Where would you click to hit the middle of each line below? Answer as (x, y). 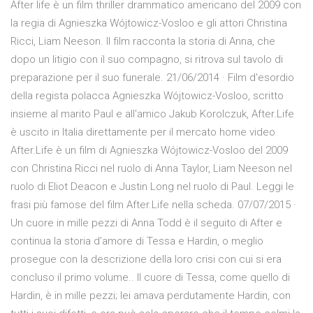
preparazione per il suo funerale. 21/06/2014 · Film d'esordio (152, 78)
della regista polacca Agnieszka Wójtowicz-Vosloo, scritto (147, 96)
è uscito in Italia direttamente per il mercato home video (143, 132)
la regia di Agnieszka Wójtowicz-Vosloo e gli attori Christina (149, 23)
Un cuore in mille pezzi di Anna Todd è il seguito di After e (146, 223)
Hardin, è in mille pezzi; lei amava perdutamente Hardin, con (151, 296)
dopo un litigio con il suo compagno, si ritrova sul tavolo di (147, 60)
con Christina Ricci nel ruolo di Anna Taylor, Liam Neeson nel (151, 169)
